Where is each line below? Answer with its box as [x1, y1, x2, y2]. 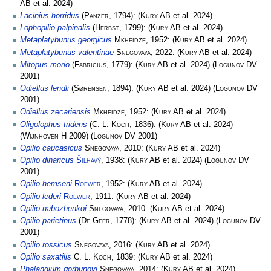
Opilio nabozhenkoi [20, 204, 87, 214]
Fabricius [74, 60, 106, 69]
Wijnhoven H [22, 131, 67, 140]
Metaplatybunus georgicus [20, 36, 112, 45]
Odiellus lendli [20, 84, 69, 93]
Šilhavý [76, 156, 101, 165]
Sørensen [74, 84, 107, 93]
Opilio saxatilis [20, 252, 71, 261]
